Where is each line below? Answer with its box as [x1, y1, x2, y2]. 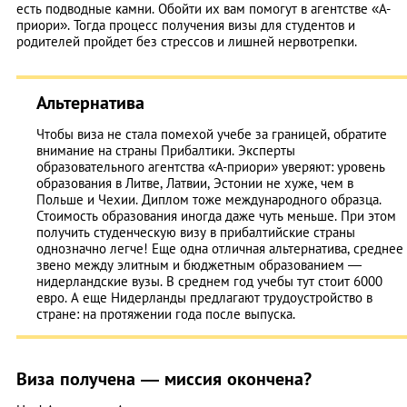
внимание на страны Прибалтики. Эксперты [36, 141, 295, 159]
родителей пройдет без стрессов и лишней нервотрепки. [16, 32, 357, 50]
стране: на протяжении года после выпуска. [36, 304, 295, 323]
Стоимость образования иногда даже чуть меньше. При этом [36, 206, 396, 224]
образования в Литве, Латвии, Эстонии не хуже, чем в [36, 174, 353, 192]
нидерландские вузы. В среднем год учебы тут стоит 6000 [36, 272, 382, 290]
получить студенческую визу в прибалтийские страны [36, 223, 355, 241]
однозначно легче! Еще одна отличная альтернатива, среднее [36, 239, 403, 257]
